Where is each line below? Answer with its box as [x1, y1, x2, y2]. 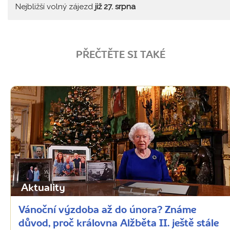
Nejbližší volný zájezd [15, 2, 95, 11]
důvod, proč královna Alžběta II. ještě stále [18, 218, 219, 229]
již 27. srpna [95, 2, 136, 11]
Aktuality [21, 183, 65, 194]
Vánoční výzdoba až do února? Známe [18, 205, 196, 216]
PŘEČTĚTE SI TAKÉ [76, 50, 165, 61]
